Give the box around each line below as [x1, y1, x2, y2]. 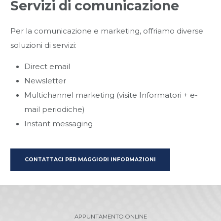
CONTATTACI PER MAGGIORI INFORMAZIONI [25, 156, 156, 163]
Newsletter [24, 76, 67, 86]
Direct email [24, 62, 71, 72]
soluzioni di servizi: [10, 41, 77, 50]
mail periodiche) [24, 105, 85, 114]
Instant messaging [24, 119, 93, 129]
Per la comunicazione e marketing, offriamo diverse [10, 27, 204, 36]
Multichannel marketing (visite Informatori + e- [24, 91, 198, 100]
